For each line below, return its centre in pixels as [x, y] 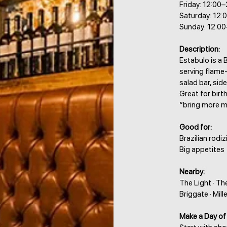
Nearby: [192, 172]
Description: [200, 49]
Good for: [196, 127]
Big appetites [202, 149]
